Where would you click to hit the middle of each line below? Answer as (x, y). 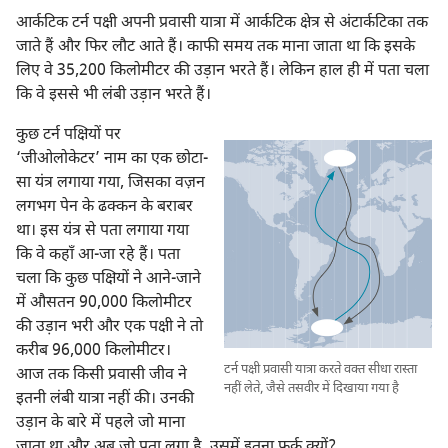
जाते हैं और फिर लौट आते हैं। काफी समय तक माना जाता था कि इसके (215, 47)
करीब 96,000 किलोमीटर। (93, 351)
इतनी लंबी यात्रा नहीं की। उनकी (105, 399)
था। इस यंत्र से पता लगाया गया (102, 231)
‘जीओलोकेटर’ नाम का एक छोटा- (112, 159)
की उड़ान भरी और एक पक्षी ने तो (109, 327)
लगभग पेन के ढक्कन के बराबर (104, 207)
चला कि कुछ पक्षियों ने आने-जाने (108, 279)
